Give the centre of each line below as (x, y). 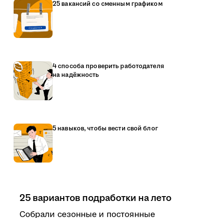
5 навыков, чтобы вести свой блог (105, 128)
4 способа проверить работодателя (108, 66)
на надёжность (76, 75)
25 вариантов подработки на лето (95, 198)
